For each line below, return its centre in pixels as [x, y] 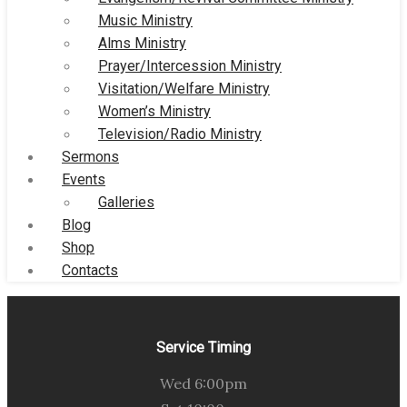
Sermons [90, 156]
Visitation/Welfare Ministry [184, 88]
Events [84, 179]
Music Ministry [145, 20]
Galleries [126, 202]
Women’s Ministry [154, 111]
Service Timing [203, 347]
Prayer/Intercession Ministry [190, 65]
